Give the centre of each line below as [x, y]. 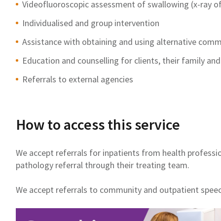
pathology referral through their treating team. [103, 165]
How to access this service [98, 124]
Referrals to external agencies [78, 79]
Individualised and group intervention [91, 23]
